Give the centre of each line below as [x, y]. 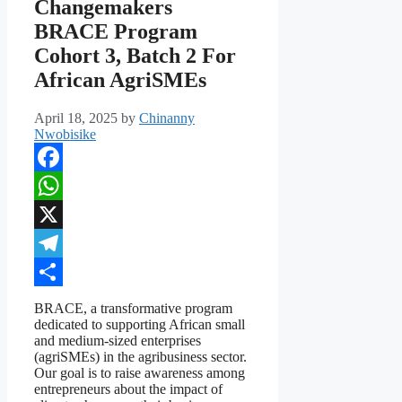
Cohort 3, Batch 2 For [135, 56]
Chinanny [167, 118]
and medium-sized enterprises [118, 341]
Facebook [62, 186]
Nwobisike [65, 135]
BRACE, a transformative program [133, 309]
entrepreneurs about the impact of [128, 389]
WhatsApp [65, 214]
